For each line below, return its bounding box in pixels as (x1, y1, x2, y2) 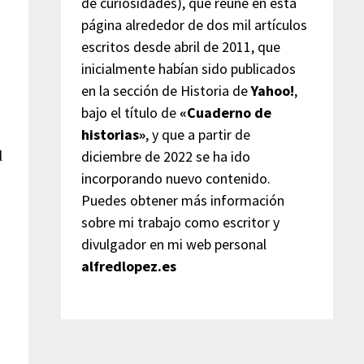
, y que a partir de (145, 124, 250, 144)
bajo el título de (80, 102, 180, 122)
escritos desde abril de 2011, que (80, 37, 280, 56)
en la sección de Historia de (80, 80, 251, 100)
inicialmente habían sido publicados (80, 58, 296, 78)
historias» (80, 124, 145, 144)
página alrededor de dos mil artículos (80, 15, 307, 34)
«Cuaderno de (179, 102, 271, 122)
